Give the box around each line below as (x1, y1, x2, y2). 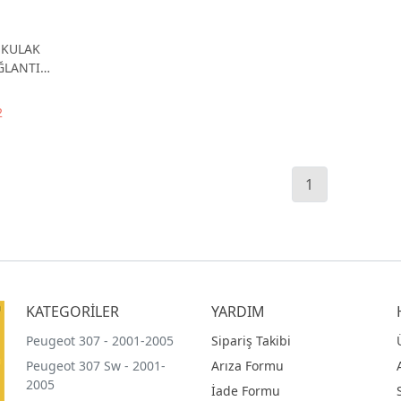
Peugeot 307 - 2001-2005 (26, 331, 175, 349)
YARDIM (210, 301, 265, 321)
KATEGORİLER (26, 301, 120, 321)
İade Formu (210, 381, 280, 399)
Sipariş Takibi (210, 331, 291, 349)
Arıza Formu (210, 356, 284, 374)
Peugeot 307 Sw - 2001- (26, 356, 166, 374)
